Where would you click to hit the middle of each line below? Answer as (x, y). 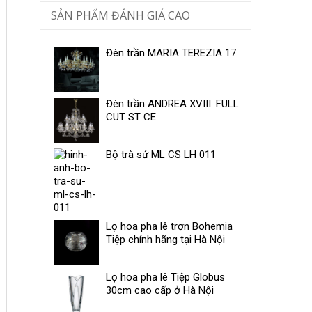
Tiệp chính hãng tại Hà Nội (165, 239)
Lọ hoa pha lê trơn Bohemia (169, 226)
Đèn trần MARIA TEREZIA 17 (171, 53)
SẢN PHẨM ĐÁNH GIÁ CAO (120, 15)
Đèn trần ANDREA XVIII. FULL (172, 103)
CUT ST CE (131, 117)
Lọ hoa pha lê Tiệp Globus (165, 277)
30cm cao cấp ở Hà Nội (159, 290)
